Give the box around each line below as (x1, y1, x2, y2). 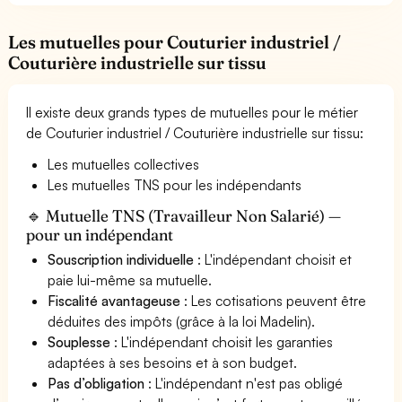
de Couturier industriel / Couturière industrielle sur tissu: (26, 123, 364, 142)
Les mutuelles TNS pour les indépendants (48, 175, 302, 194)
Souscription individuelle (48, 249, 195, 268)
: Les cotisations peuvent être (180, 291, 367, 310)
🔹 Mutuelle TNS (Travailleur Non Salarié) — (26, 205, 342, 226)
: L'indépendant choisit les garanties (110, 332, 334, 351)
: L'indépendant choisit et (194, 249, 353, 268)
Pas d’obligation (48, 373, 145, 392)
